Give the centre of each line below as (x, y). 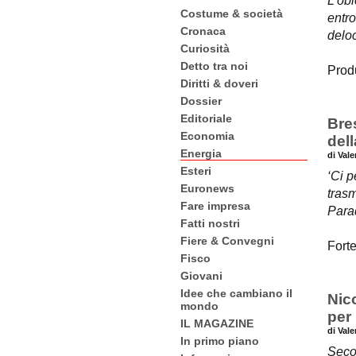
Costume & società (232, 14)
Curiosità (205, 48)
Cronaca (203, 31)
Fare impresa (215, 206)
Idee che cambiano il (236, 293)
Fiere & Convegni (227, 241)
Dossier (201, 101)
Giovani (201, 276)
